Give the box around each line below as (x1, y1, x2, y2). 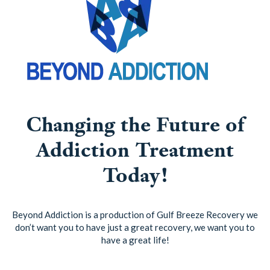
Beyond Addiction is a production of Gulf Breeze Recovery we (12, 209, 258, 221)
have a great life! (101, 234, 169, 246)
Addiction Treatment (36, 135, 234, 163)
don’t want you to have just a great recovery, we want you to (15, 222, 255, 233)
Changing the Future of (26, 110, 244, 138)
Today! (102, 160, 168, 189)
